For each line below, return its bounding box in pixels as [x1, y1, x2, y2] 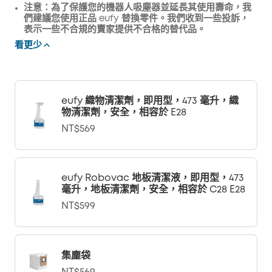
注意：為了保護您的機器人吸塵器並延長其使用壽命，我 [24, 4, 251, 12]
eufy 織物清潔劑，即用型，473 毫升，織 [61, 97, 239, 106]
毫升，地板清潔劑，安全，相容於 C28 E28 [61, 185, 245, 194]
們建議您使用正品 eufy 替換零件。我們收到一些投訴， [24, 15, 249, 23]
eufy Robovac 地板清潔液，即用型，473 [61, 174, 244, 183]
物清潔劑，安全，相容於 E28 [61, 108, 186, 117]
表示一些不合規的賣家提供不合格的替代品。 [24, 25, 206, 34]
